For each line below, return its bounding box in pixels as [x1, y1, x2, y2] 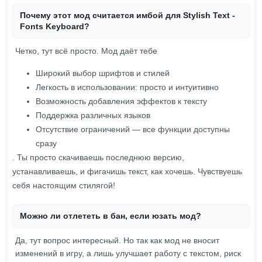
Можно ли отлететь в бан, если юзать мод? [20, 211, 201, 220]
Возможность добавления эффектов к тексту [36, 96, 207, 106]
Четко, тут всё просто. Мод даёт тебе [15, 46, 157, 56]
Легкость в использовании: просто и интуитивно [36, 82, 219, 92]
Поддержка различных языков [36, 111, 150, 120]
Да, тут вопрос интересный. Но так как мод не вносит [15, 236, 219, 245]
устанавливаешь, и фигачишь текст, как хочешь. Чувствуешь [12, 167, 242, 176]
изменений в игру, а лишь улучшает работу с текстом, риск [15, 249, 241, 258]
